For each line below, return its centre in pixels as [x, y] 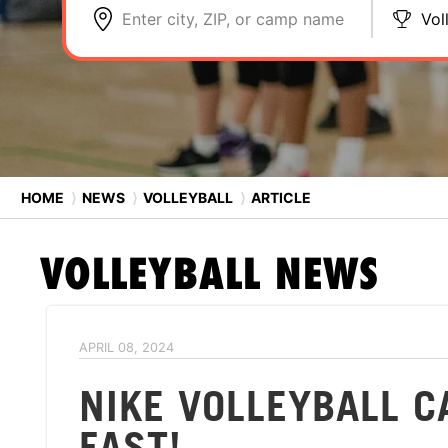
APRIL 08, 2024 [126, 347]
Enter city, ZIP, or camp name [233, 19]
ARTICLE [279, 197]
